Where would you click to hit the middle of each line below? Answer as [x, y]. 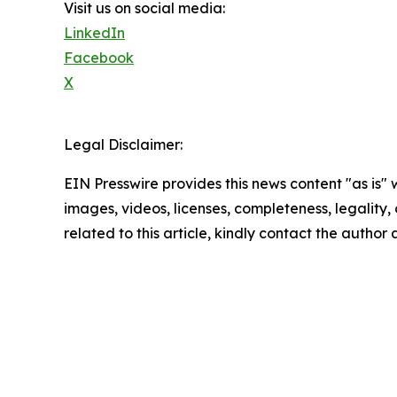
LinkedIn [94, 32]
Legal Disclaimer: [123, 144]
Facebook [99, 57]
